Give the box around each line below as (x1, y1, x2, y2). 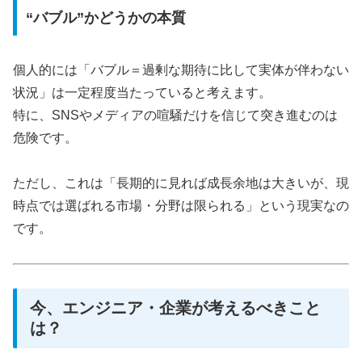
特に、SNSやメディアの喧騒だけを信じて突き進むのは (13, 107, 338, 122)
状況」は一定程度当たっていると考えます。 (13, 85, 271, 99)
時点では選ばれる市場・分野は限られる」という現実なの (13, 199, 349, 213)
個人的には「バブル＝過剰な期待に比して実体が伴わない (13, 62, 349, 77)
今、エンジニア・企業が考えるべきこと (30, 299, 321, 318)
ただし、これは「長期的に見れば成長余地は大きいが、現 (13, 176, 349, 191)
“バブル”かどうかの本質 (25, 9, 186, 26)
